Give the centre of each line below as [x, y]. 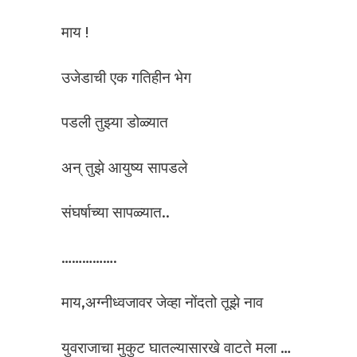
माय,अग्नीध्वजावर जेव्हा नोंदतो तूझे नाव [162, 303]
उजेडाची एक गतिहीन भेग [126, 77]
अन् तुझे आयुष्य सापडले [124, 167]
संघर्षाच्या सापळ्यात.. [116, 213]
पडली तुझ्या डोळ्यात [115, 123]
